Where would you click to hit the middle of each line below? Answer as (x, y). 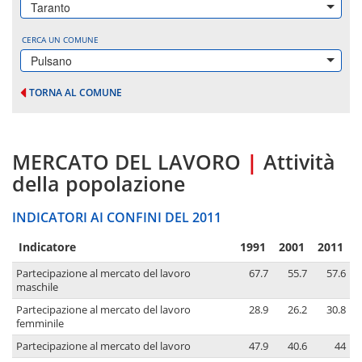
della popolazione (99, 184)
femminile (40, 324)
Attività (299, 162)
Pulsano (51, 61)
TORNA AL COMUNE (76, 93)
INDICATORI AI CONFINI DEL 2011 (117, 218)
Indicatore (47, 247)
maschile (37, 288)
